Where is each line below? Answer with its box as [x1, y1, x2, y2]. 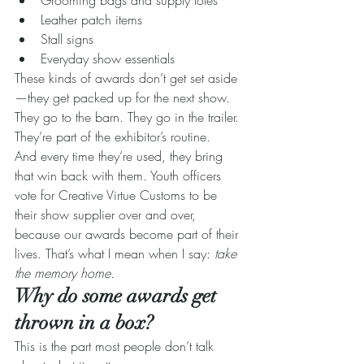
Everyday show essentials [41, 50, 175, 68]
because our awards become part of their [15, 225, 242, 244]
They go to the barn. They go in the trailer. [15, 108, 243, 127]
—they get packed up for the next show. [15, 89, 230, 107]
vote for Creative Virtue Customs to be [15, 186, 221, 205]
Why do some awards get [15, 284, 221, 309]
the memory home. [15, 264, 119, 283]
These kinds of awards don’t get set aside [15, 69, 237, 88]
